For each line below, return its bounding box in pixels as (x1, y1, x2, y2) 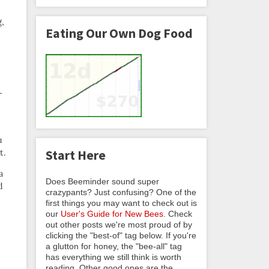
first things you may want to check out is (46, 198, 197, 208)
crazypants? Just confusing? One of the (46, 187, 196, 197)
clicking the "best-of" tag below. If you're (46, 230, 196, 240)
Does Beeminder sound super (46, 176, 159, 186)
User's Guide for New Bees (61, 208, 163, 219)
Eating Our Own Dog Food (46, 25, 193, 41)
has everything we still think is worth (46, 252, 181, 262)
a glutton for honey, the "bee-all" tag (46, 241, 182, 251)
